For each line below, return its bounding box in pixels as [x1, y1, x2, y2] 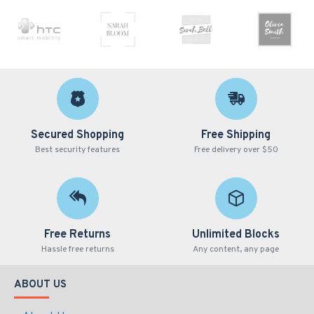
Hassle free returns [41, 244, 114, 255]
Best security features [35, 144, 121, 156]
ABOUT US [14, 278, 67, 292]
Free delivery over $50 [193, 144, 278, 156]
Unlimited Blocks [192, 228, 280, 242]
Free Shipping [201, 128, 271, 142]
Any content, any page [193, 244, 280, 255]
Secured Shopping [31, 128, 125, 142]
